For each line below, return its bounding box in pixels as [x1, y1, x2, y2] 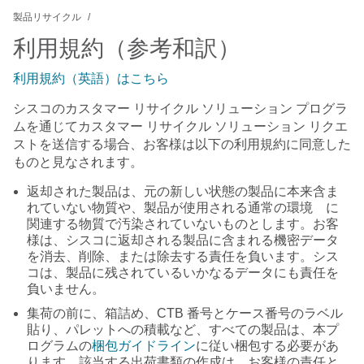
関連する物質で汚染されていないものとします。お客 [27, 217, 339, 231]
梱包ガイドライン [92, 339, 196, 353]
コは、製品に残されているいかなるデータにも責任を [27, 266, 339, 279]
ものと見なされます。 [13, 155, 143, 169]
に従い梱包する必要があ [196, 339, 339, 353]
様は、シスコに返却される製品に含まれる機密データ [27, 233, 339, 247]
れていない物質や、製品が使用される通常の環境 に [27, 201, 339, 214]
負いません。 [27, 282, 105, 296]
